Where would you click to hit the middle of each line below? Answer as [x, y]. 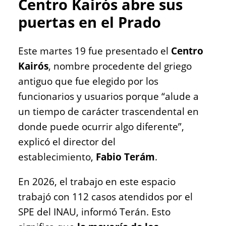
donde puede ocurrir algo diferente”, [101, 126]
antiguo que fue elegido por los [88, 81]
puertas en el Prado [90, 22]
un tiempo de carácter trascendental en [108, 111]
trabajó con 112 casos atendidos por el [105, 196]
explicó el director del [67, 142]
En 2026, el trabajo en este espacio [97, 181]
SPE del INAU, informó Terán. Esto [94, 212]
